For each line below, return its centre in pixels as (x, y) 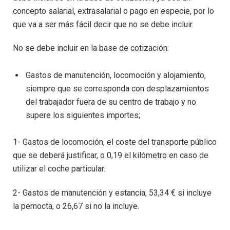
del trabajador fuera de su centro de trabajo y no (111, 102)
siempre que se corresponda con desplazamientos (117, 88)
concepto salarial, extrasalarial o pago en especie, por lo (113, 11)
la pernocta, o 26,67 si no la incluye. (76, 206)
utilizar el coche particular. (59, 169)
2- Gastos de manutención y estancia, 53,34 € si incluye (112, 193)
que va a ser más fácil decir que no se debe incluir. (103, 24)
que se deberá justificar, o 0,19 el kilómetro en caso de (111, 156)
